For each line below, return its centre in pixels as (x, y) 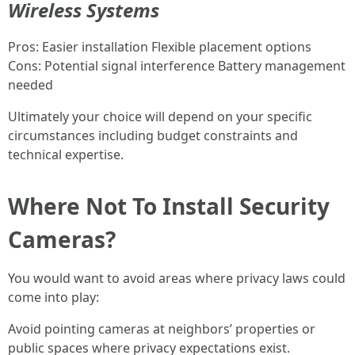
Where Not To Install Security (169, 206)
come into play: (53, 297)
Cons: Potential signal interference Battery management (177, 66)
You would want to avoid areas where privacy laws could (177, 278)
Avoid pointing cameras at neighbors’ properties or (162, 329)
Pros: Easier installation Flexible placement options (160, 47)
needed (31, 85)
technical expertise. (66, 155)
